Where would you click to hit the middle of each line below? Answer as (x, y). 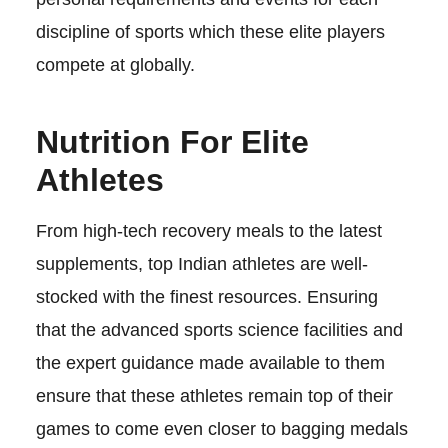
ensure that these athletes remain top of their (214, 395)
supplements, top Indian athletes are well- (201, 263)
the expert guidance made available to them (210, 362)
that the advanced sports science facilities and (219, 329)
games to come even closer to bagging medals (221, 428)
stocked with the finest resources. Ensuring (206, 296)
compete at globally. (117, 64)
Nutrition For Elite (172, 141)
